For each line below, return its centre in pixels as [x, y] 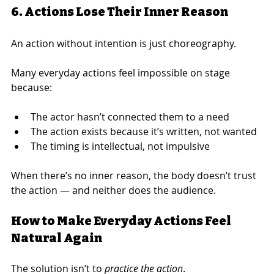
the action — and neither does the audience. [113, 190]
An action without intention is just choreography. [124, 43]
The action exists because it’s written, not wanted [144, 131]
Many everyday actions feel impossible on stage [122, 72]
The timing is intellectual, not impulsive [120, 146]
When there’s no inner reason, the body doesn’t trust [135, 175]
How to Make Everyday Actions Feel [122, 220]
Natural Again [57, 238]
